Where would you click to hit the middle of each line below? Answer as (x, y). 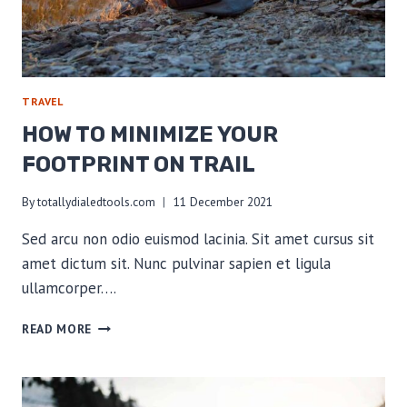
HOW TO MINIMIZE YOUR (150, 135)
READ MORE (57, 329)
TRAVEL (43, 101)
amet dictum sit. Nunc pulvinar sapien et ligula (176, 263)
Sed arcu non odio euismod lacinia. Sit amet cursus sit (198, 239)
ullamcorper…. (69, 288)
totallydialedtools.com (97, 202)
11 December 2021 (223, 202)
